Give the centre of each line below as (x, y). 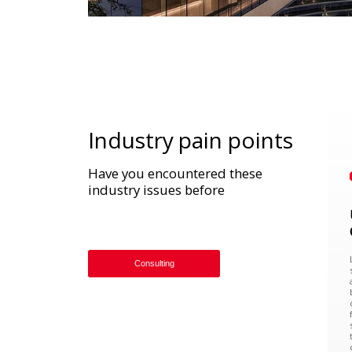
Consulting (154, 264)
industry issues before (156, 189)
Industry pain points (191, 139)
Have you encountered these (175, 173)
